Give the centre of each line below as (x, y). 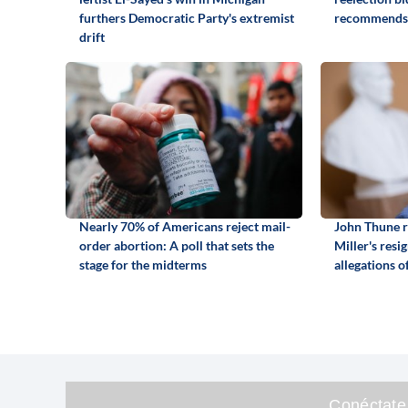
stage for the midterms (143, 264)
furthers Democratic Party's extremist (187, 17)
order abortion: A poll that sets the (177, 245)
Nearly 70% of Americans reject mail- (185, 226)
